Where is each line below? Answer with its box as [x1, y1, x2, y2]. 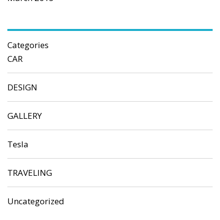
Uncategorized [7, 195, 64, 207]
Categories [7, 39, 49, 51]
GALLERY [7, 110, 42, 121]
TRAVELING [7, 166, 52, 178]
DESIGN [7, 81, 37, 93]
